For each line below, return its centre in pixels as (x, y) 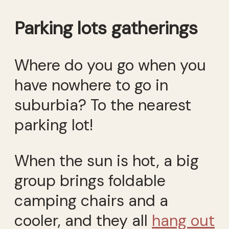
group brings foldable (90, 180)
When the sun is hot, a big (107, 161)
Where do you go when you (110, 65)
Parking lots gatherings (106, 28)
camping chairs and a (91, 200)
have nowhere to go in (91, 85)
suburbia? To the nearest (103, 105)
